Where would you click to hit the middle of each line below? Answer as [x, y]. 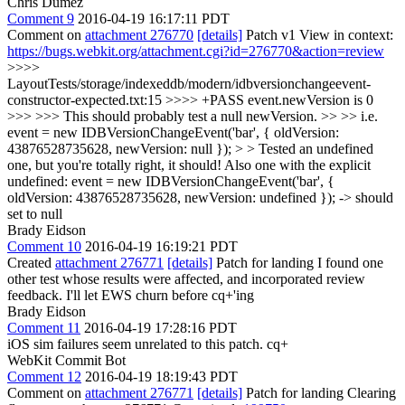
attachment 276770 [139, 35]
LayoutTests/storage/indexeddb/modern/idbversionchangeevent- [189, 84]
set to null [35, 214]
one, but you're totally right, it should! [114, 165]
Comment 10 [44, 246]
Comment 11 [44, 328]
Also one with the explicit [296, 165]
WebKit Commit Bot [66, 360]
